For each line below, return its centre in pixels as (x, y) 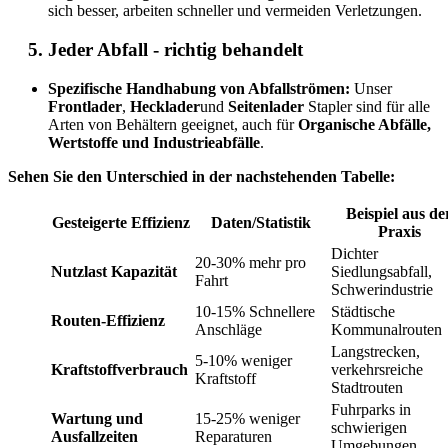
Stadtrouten (367, 387)
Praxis (399, 231)
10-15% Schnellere (255, 311)
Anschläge (228, 329)
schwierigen (369, 427)
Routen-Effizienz (108, 320)
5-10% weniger (243, 360)
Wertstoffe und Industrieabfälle (154, 142)
